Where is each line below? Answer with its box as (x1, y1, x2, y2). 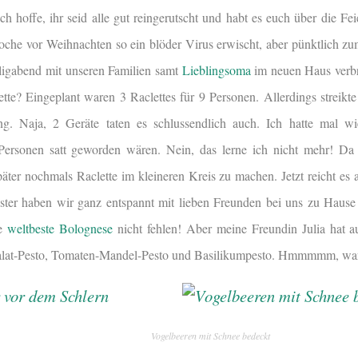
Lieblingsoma (181, 62, 251, 79)
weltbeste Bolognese (6, 220, 113, 237)
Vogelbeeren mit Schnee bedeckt (150, 329, 270, 343)
